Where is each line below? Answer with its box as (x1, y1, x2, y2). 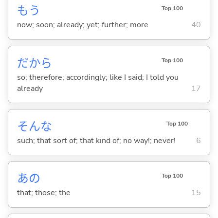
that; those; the (17, 187, 71, 198)
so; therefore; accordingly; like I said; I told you (17, 72, 179, 83)
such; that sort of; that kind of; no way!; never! (17, 135, 176, 146)
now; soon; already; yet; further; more (17, 19, 148, 31)
